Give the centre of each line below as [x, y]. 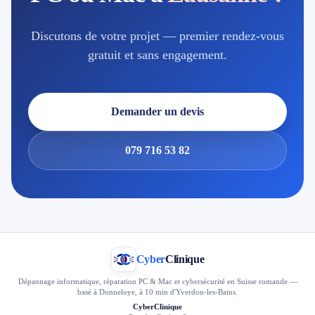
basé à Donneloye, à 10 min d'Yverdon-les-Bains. [157, 292]
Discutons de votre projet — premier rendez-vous [157, 36]
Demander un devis [157, 111]
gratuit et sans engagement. [157, 55]
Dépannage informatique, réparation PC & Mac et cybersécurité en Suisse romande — [157, 281]
